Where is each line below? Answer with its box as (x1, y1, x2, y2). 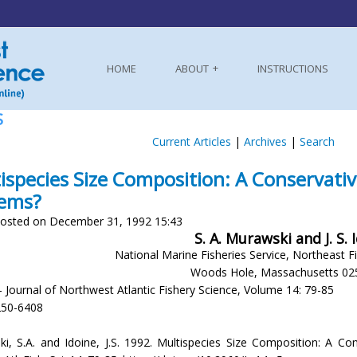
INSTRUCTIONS (257, 61, 328, 76)
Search (299, 134, 335, 149)
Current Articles (151, 134, 231, 149)
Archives (243, 134, 287, 149)
